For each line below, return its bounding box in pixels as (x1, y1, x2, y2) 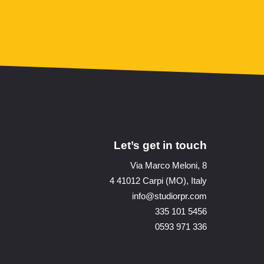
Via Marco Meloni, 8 (130, 160, 207, 170)
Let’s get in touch (114, 139, 207, 151)
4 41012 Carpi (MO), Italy (110, 176, 207, 186)
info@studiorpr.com (132, 191, 207, 201)
